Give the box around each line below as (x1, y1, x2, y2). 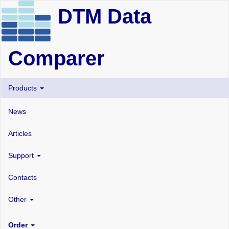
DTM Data (58, 5, 151, 28)
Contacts (8, 173, 37, 181)
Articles (8, 129, 32, 138)
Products (8, 83, 39, 92)
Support (8, 151, 36, 159)
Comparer (8, 47, 105, 70)
